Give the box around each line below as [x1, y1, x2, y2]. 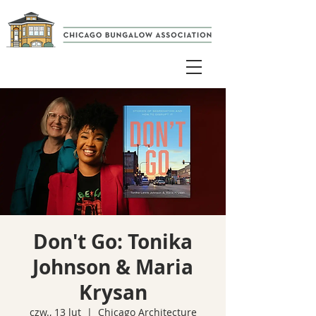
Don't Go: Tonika [33, 228, 193, 255]
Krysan [78, 279, 147, 306]
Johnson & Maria [32, 253, 193, 281]
